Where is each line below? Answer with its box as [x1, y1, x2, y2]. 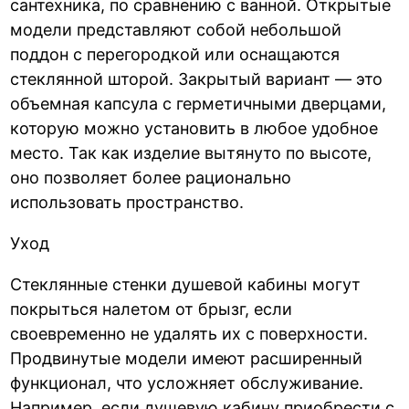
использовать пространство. [10, 192, 245, 212]
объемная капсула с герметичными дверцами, [10, 93, 387, 113]
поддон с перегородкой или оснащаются [10, 44, 341, 64]
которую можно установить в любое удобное [10, 118, 379, 138]
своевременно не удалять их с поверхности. [10, 323, 369, 343]
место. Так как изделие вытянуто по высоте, [10, 142, 372, 163]
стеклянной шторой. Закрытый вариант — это [10, 68, 383, 89]
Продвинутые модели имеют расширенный [10, 348, 363, 368]
